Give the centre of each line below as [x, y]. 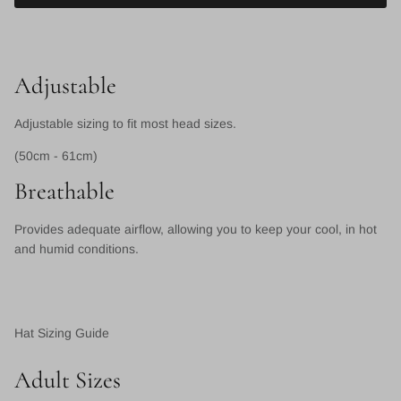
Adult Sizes [68, 380]
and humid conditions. [77, 249]
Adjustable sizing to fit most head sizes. [125, 124]
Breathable [64, 192]
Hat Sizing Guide [62, 333]
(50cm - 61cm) [56, 156]
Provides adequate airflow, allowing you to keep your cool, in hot [196, 230]
